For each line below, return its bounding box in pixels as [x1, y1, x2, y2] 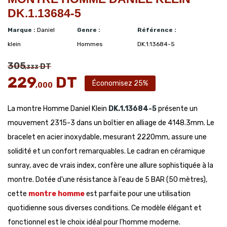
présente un [157, 104, 198, 113]
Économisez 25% [92, 79, 148, 88]
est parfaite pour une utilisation [85, 190, 191, 198]
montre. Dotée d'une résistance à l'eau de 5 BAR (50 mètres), [8, 175, 207, 184]
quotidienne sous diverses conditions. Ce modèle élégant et [8, 204, 202, 212]
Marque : [8, 26, 35, 33]
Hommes [77, 41, 103, 48]
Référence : [137, 26, 176, 33]
